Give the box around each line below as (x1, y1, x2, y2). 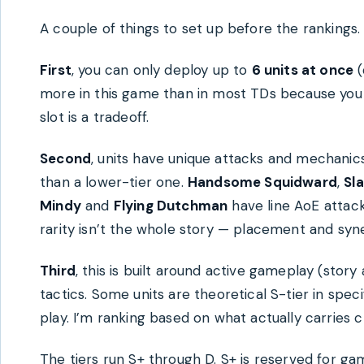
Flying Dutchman (113, 197, 228, 214)
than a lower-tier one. (40, 173, 188, 191)
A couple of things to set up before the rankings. (40, 19, 361, 37)
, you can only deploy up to (71, 61, 252, 79)
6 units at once (251, 61, 354, 79)
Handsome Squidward (187, 173, 337, 191)
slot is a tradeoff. (40, 108, 149, 126)
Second (40, 149, 92, 167)
